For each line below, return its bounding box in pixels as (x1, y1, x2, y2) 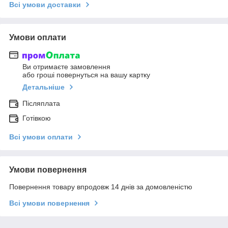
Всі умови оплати (9, 133, 73, 141)
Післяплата (22, 99, 60, 108)
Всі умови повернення (9, 199, 90, 208)
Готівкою (22, 114, 51, 123)
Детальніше (22, 83, 65, 92)
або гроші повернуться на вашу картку (22, 71, 150, 79)
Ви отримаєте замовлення (22, 63, 110, 71)
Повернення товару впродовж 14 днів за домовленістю (9, 183, 192, 191)
